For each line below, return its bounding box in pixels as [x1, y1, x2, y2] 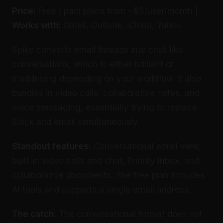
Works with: [12, 20, 61, 31]
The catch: [12, 209, 56, 220]
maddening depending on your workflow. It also [12, 74, 201, 84]
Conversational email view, [91, 141, 201, 152]
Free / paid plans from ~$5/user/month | [36, 6, 198, 16]
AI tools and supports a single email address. [12, 185, 191, 195]
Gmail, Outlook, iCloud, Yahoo [61, 20, 182, 31]
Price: [12, 6, 36, 16]
